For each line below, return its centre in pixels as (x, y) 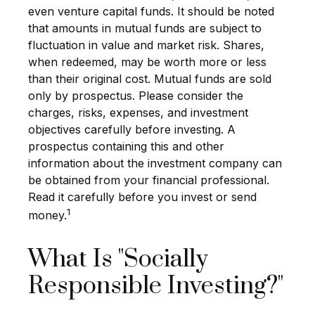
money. (47, 216)
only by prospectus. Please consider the (136, 96)
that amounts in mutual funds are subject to (145, 28)
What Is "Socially (118, 260)
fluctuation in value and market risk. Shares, (146, 45)
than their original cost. (91, 79)
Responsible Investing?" (156, 287)
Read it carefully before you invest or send (142, 197)
